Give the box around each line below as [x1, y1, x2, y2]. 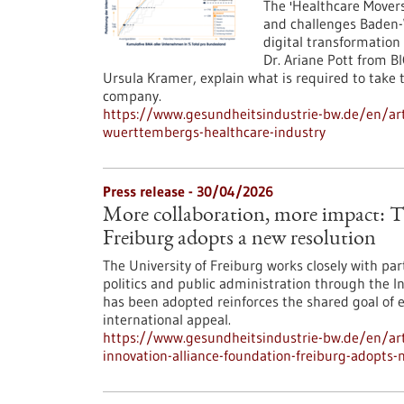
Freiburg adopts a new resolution [103, 229, 376, 251]
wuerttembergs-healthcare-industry [103, 123, 326, 141]
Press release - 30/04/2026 [103, 182, 273, 200]
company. [103, 87, 161, 105]
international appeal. [103, 310, 231, 328]
